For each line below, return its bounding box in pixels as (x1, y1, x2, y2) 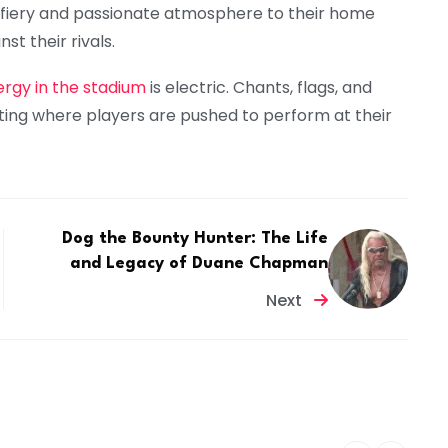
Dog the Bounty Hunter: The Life (62, 229, 329, 247)
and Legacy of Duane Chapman (70, 254, 329, 272)
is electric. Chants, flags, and (146, 76, 372, 100)
